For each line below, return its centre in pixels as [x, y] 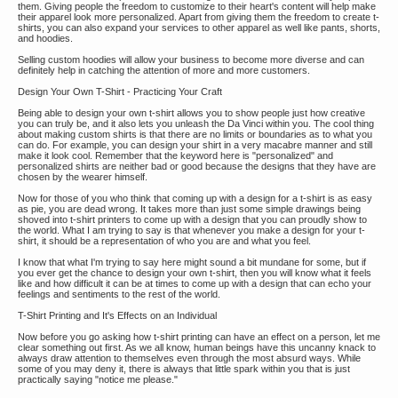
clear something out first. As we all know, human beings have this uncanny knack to [197, 347]
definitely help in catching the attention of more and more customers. [164, 70]
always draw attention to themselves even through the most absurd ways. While [189, 358]
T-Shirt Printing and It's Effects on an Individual [117, 315]
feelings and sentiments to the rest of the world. [119, 294]
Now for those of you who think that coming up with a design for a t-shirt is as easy [195, 198]
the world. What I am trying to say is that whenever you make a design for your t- [191, 230]
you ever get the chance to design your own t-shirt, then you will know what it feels [195, 273]
